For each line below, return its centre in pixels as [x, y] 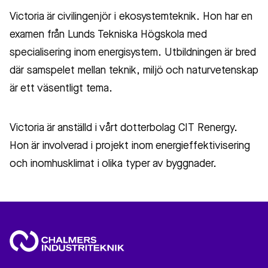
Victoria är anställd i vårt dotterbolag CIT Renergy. [124, 128]
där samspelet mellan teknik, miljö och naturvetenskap [134, 71]
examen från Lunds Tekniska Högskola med [108, 35]
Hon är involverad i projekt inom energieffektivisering [130, 146]
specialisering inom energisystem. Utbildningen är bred [133, 53]
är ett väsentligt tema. [61, 89]
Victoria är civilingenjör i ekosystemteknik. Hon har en [131, 17]
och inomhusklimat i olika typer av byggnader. [113, 164]
